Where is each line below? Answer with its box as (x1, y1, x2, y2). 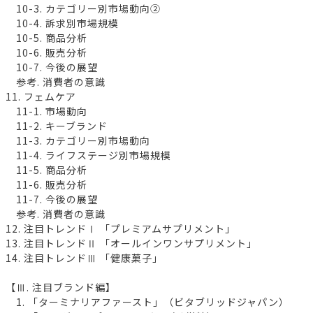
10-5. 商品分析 (6, 30, 87, 45)
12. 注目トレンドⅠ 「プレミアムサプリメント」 (6, 221, 235, 235)
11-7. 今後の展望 (6, 191, 98, 206)
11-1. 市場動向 (6, 103, 87, 118)
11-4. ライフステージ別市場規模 (6, 147, 171, 162)
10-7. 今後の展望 (6, 59, 98, 74)
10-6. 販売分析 (6, 45, 87, 59)
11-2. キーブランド (6, 118, 108, 133)
